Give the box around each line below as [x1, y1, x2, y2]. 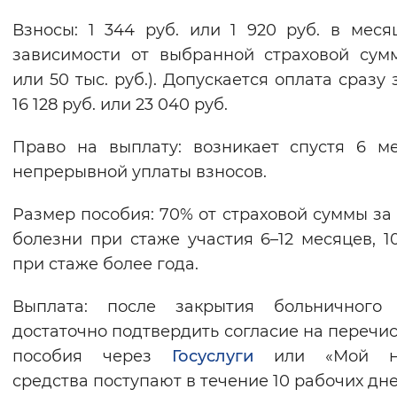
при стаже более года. [12, 254, 198, 275]
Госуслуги [172, 346, 253, 367]
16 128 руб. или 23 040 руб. [12, 95, 228, 115]
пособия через [12, 346, 172, 367]
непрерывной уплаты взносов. [12, 162, 267, 183]
